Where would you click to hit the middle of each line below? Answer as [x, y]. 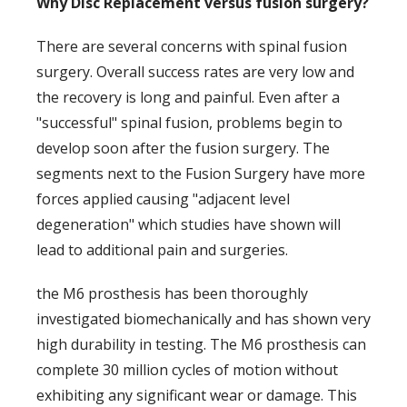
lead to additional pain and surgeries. [162, 249]
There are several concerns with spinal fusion [192, 46]
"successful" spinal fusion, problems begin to [189, 122]
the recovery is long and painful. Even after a [188, 97]
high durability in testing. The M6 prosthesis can [201, 344]
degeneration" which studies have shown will [189, 224]
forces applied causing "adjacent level [163, 199]
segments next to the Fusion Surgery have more [201, 173]
